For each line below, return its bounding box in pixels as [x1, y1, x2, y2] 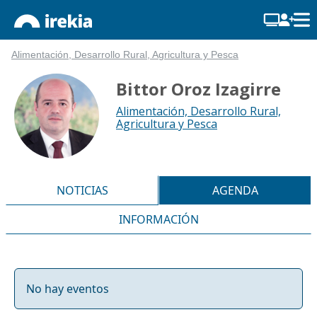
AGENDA [212, 182, 258, 198]
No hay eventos [26, 280, 109, 296]
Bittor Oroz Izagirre [115, 77, 281, 100]
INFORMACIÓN [118, 211, 199, 227]
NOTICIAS [56, 182, 108, 198]
